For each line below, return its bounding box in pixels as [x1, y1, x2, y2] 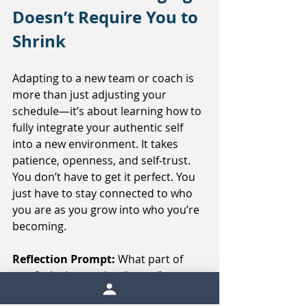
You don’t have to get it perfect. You [12, 169, 198, 185]
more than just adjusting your [12, 87, 169, 103]
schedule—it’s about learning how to [12, 103, 204, 119]
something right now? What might [12, 284, 191, 300]
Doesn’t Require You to [12, 5, 202, 29]
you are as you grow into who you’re [12, 202, 202, 218]
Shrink [12, 29, 66, 53]
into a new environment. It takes [12, 136, 181, 152]
